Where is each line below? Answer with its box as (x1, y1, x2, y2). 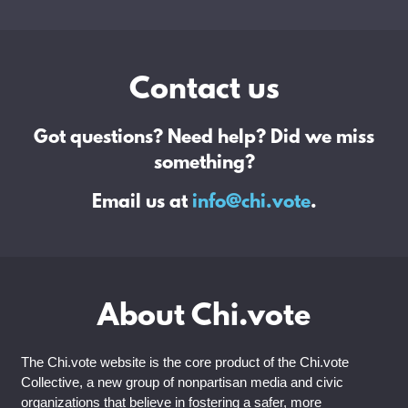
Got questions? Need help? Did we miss (34, 127, 374, 149)
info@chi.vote (191, 191, 311, 214)
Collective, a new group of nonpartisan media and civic (20, 373, 343, 390)
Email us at (91, 191, 192, 214)
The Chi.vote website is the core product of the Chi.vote (20, 353, 349, 370)
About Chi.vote (97, 300, 311, 335)
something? (153, 152, 255, 175)
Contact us (128, 73, 280, 108)
